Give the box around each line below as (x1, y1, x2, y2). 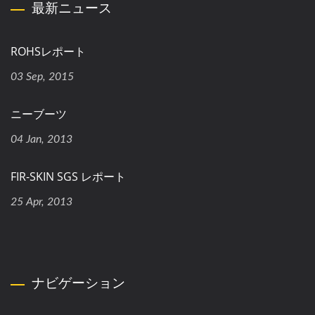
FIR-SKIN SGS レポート (11, 169, 126, 184)
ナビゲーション (32, 274, 125, 292)
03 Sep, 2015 (11, 71, 74, 82)
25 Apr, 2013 (11, 196, 72, 207)
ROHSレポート (11, 44, 86, 59)
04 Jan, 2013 (11, 134, 72, 145)
